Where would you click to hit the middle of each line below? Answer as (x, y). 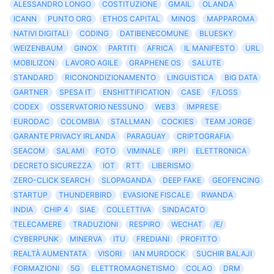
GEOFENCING (236, 180)
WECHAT (187, 224)
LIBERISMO (171, 166)
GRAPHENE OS (155, 63)
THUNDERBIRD (86, 195)
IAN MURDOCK (159, 254)
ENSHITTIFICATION (136, 92)
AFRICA (160, 48)
